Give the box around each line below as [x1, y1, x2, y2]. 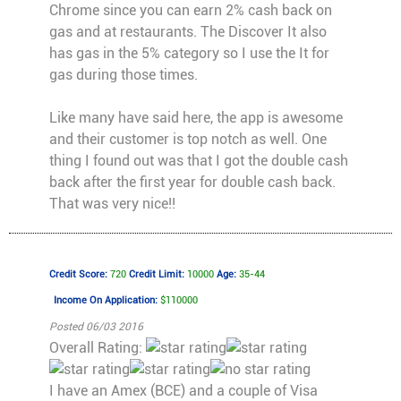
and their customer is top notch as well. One [48, 131, 327, 148]
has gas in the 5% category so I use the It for [48, 45, 329, 62]
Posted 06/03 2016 [48, 320, 143, 333]
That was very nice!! [48, 195, 175, 212]
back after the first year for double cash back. [48, 174, 336, 191]
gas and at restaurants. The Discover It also [48, 23, 327, 40]
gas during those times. [48, 66, 198, 83]
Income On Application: [53, 294, 160, 306]
